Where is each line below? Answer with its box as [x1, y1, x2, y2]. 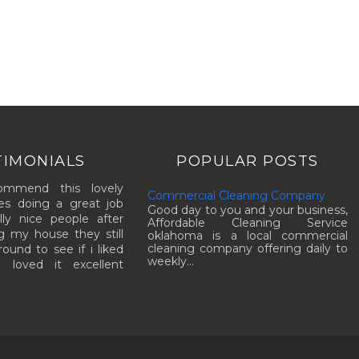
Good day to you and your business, [147, 203, 348, 218]
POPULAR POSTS [176, 151, 319, 170]
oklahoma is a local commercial [147, 228, 348, 244]
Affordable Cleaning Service [147, 216, 348, 231]
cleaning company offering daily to [147, 241, 348, 256]
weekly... [147, 254, 194, 269]
